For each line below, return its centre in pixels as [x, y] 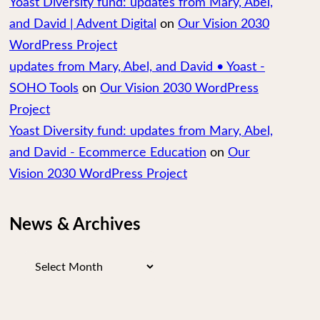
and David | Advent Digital [83, 24]
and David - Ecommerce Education [108, 153]
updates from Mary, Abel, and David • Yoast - [137, 67]
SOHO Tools [44, 89]
